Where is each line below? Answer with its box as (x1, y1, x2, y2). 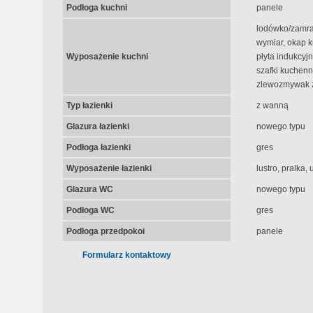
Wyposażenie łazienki (66, 163, 152, 173)
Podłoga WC (66, 205, 115, 215)
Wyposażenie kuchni (66, 52, 148, 61)
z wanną (256, 101, 289, 110)
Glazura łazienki (66, 122, 129, 131)
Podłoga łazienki (66, 143, 131, 152)
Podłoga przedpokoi (66, 226, 145, 236)
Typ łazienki (66, 101, 112, 110)
